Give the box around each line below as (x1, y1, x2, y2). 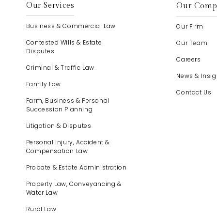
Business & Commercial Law (26, 22, 116, 30)
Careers (176, 55, 201, 63)
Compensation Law (26, 147, 88, 155)
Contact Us (176, 88, 212, 96)
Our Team (176, 39, 208, 47)
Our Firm (176, 22, 203, 31)
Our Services (26, 1, 75, 10)
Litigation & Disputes (26, 122, 92, 130)
